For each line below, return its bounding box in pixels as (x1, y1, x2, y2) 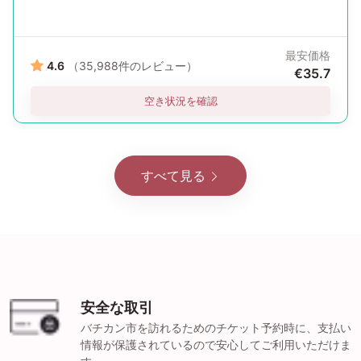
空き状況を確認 (143, 94, 218, 108)
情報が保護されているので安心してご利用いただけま (81, 338, 351, 352)
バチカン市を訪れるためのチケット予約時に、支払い (81, 321, 351, 335)
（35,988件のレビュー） (68, 58, 197, 73)
